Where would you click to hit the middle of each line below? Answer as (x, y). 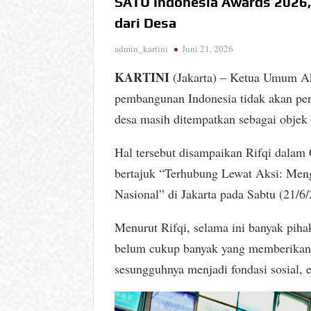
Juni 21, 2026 (208, 48)
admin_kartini (142, 48)
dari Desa (146, 22)
